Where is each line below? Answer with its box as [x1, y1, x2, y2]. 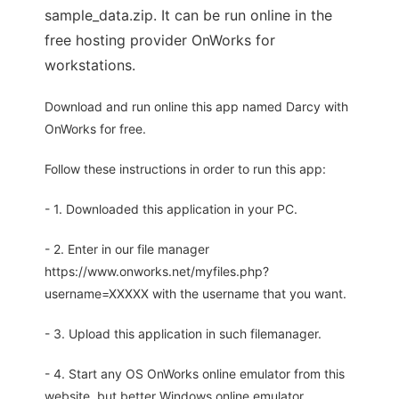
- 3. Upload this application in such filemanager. [45, 326, 322, 342]
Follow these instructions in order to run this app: [45, 161, 326, 177]
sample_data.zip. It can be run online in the [45, 6, 332, 25]
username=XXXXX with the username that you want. [45, 286, 346, 302]
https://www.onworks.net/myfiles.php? [45, 264, 269, 280]
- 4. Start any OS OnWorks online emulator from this [45, 366, 345, 382]
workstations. [45, 56, 135, 75]
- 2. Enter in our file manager [45, 241, 209, 257]
